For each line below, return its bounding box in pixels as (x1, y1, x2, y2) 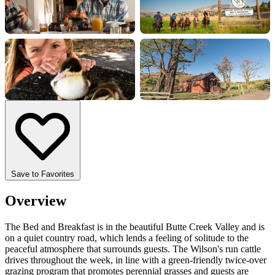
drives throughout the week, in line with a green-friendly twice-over (5, 254, 266, 265)
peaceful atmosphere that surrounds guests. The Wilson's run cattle (5, 243, 261, 254)
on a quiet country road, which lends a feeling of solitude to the (5, 232, 249, 243)
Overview (5, 192, 66, 209)
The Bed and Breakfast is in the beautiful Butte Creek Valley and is (5, 221, 265, 232)
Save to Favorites (11, 169, 74, 179)
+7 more (140, 102, 172, 113)
